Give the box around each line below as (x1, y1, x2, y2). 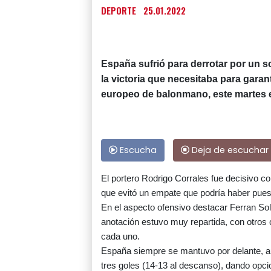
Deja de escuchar (189, 144, 269, 157)
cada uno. (101, 231, 140, 242)
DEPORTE (101, 4, 136, 18)
